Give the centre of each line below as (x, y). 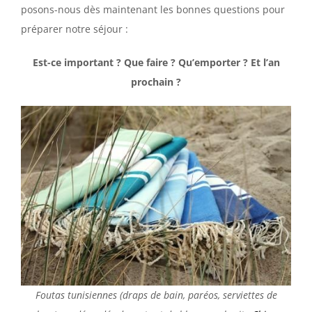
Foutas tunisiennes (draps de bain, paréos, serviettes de (156, 295)
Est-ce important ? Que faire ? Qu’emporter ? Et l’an (156, 63)
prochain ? (156, 82)
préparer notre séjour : (75, 29)
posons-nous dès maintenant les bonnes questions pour (153, 10)
